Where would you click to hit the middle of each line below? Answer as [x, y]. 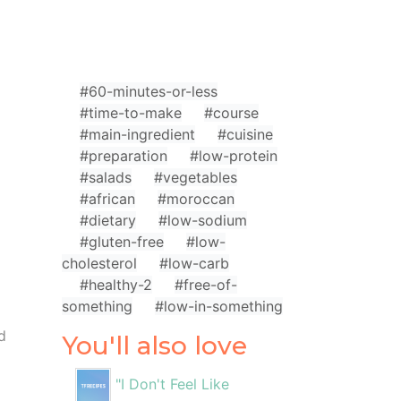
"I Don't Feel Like [172, 384]
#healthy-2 [115, 285]
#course [231, 113]
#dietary [107, 220]
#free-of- [205, 285]
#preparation [123, 156]
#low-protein [233, 156]
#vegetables [195, 177]
